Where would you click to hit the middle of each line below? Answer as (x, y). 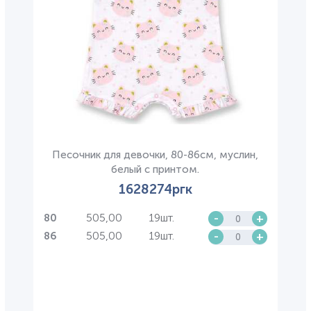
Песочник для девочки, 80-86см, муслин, (155, 154)
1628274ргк (155, 189)
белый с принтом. (155, 169)
